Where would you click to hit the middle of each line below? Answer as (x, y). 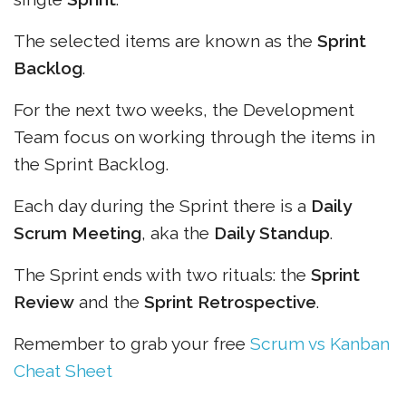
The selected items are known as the (165, 41)
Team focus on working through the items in (194, 137)
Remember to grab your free (132, 343)
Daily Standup (272, 233)
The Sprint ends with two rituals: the (162, 275)
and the (109, 302)
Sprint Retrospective (230, 302)
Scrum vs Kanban (320, 343)
